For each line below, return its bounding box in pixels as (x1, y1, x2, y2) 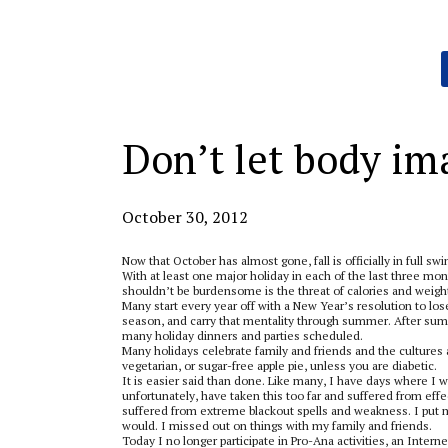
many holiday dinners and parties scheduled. (122, 328, 363, 343)
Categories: (121, 50, 183, 65)
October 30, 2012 (122, 206, 248, 228)
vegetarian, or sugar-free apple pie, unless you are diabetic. (122, 358, 437, 373)
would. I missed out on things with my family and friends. (122, 418, 432, 433)
